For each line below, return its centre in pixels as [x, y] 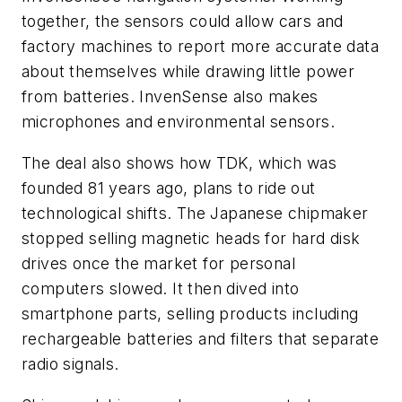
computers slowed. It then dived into [161, 288]
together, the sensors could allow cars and [183, 22]
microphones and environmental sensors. [179, 122]
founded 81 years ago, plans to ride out [169, 188]
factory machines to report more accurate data [200, 47]
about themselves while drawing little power [188, 72]
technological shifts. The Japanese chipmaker [195, 213]
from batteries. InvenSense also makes [170, 97]
